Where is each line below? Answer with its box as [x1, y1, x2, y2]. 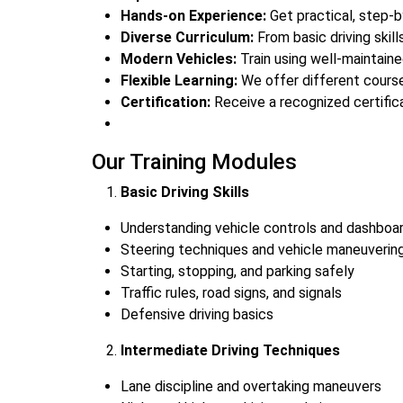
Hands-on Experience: [121, 7, 266, 24]
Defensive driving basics [121, 306, 273, 323]
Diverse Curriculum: [121, 29, 254, 46]
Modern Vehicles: [121, 50, 237, 67]
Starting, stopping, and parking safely [121, 263, 354, 280]
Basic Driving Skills [121, 184, 249, 201]
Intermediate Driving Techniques [121, 342, 340, 359]
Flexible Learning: [121, 72, 237, 89]
